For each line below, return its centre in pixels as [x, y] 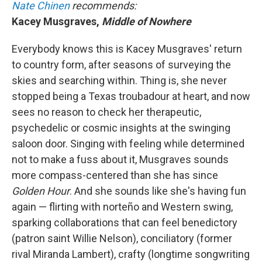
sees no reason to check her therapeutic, [106, 112]
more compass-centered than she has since [115, 175]
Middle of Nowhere [146, 21]
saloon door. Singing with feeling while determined [128, 144]
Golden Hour [41, 191]
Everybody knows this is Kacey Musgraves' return [127, 49]
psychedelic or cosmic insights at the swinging [121, 128]
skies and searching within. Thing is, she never [119, 80]
